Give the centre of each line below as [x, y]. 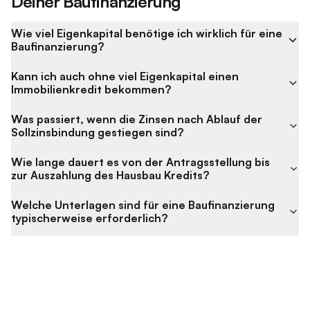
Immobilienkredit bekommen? [91, 89]
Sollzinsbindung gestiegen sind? [97, 132]
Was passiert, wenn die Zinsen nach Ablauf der [137, 119]
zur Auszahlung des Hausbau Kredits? [110, 175]
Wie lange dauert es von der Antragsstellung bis [140, 162]
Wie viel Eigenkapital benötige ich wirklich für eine [147, 33]
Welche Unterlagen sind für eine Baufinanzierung [143, 205]
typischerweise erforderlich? [89, 218]
